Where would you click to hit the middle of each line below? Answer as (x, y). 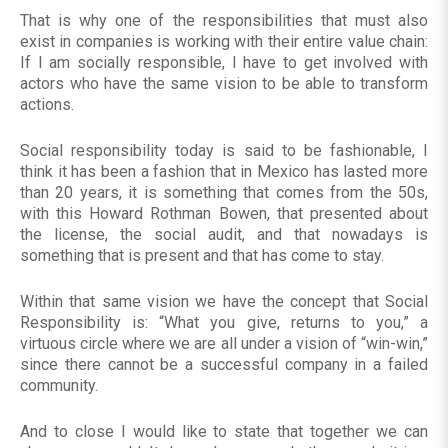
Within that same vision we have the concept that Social (224, 302)
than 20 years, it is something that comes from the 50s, (224, 193)
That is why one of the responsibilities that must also (224, 21)
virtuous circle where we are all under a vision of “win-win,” (224, 344)
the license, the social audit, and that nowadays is (224, 235)
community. (59, 386)
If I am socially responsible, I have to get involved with (224, 63)
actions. (47, 105)
